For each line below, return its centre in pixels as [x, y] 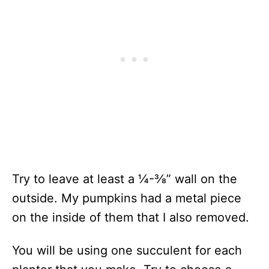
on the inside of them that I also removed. [131, 217]
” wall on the [202, 179]
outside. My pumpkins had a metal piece [127, 198]
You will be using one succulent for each [127, 250]
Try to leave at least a [75, 179]
